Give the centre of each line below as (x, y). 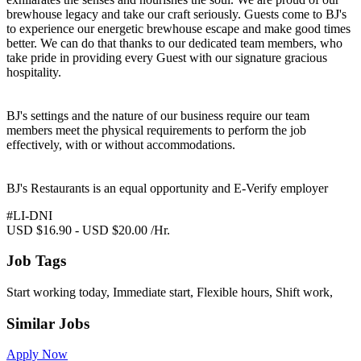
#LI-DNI (29, 215)
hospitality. (34, 72)
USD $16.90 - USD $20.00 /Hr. (88, 230)
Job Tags (36, 261)
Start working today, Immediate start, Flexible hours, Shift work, (170, 292)
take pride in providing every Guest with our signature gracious (167, 57)
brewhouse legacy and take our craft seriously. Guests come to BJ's (176, 14)
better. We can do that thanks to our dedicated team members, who (174, 43)
